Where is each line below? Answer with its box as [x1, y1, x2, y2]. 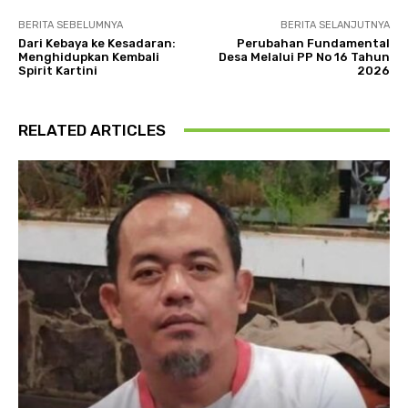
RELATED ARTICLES [18, 120, 166, 139]
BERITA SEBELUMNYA [18, 18, 123, 31]
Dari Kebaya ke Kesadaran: [18, 36, 176, 50]
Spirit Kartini [18, 63, 97, 77]
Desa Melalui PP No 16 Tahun [218, 49, 390, 64]
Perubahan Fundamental [236, 36, 390, 50]
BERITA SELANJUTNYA [280, 18, 390, 31]
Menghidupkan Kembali [18, 49, 159, 64]
